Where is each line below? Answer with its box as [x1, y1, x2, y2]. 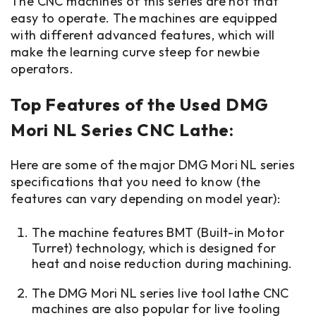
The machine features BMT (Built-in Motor [32, 224, 284, 241]
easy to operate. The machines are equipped [11, 10, 278, 26]
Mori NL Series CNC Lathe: [11, 119, 234, 140]
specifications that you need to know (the [11, 174, 261, 190]
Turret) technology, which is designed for [32, 240, 276, 256]
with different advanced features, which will [11, 27, 275, 43]
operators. [11, 61, 77, 77]
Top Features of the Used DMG [11, 94, 269, 115]
